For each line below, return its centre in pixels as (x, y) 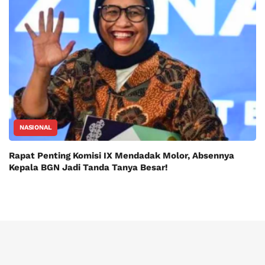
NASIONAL (36, 128)
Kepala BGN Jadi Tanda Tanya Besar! (88, 168)
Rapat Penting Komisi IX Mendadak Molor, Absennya (122, 156)
